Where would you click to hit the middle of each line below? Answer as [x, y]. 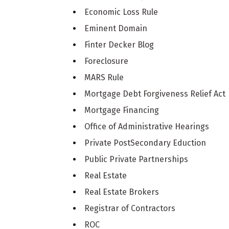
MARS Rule [104, 77]
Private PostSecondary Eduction [145, 143]
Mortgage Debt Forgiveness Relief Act [155, 94]
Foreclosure [107, 61]
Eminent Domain [116, 28]
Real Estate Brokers [122, 192]
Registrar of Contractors [130, 208]
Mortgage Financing [122, 110]
